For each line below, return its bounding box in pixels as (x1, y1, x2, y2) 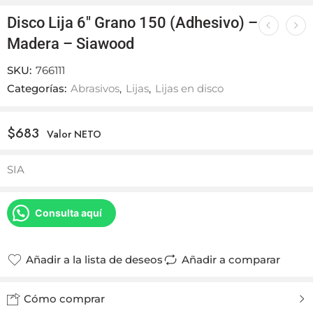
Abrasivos (71, 82, 119, 95)
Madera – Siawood (7, 35, 134, 52)
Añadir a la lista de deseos (26, 253, 163, 266)
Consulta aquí (35, 207, 102, 219)
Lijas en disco (155, 82, 224, 95)
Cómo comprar (21, 292, 105, 305)
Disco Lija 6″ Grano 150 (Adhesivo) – (7, 14, 258, 31)
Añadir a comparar (182, 253, 280, 266)
